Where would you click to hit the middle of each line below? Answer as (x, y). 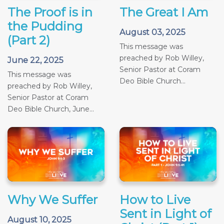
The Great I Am (164, 12)
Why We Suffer (52, 200)
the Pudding (45, 26)
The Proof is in (50, 12)
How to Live (155, 200)
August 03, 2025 (152, 32)
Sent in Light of (165, 214)
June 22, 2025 (35, 60)
